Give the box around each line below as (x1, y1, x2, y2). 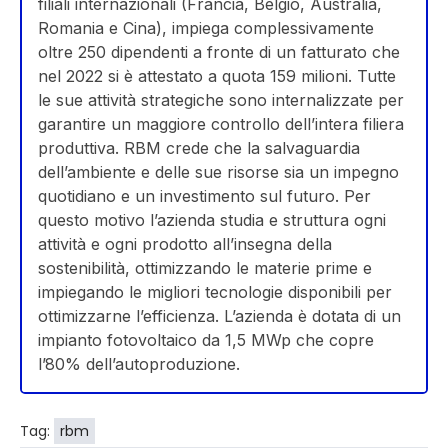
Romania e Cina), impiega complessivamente (38, 18, 374, 39)
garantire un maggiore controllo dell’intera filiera (38, 114, 404, 135)
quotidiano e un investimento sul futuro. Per (38, 186, 371, 207)
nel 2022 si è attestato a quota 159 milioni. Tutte (38, 66, 396, 87)
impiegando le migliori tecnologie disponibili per (38, 282, 392, 303)
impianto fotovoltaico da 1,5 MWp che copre (38, 330, 374, 351)
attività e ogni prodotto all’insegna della (38, 234, 332, 255)
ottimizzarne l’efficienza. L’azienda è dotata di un (38, 306, 401, 327)
